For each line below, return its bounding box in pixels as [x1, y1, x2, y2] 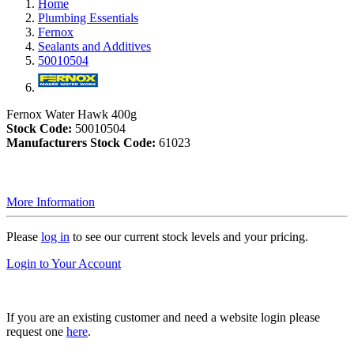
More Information [6, 195, 95, 209]
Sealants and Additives [38, 40, 151, 53]
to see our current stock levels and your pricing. [70, 230, 308, 243]
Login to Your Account [6, 257, 121, 270]
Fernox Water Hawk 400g [6, 107, 137, 121]
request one [6, 325, 66, 338]
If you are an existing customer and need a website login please [6, 311, 320, 324]
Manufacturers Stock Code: [6, 136, 156, 149]
